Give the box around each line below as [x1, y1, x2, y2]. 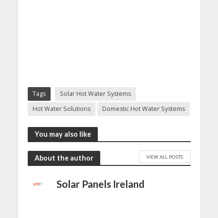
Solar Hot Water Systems [59, 90, 131, 98]
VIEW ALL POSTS [146, 153, 183, 160]
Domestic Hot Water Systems [102, 105, 185, 113]
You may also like [34, 129, 91, 138]
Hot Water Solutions [32, 105, 91, 113]
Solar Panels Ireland [56, 178, 145, 190]
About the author [34, 153, 93, 162]
